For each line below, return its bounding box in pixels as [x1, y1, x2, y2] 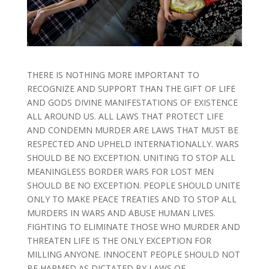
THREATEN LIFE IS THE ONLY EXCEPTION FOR [26, 235, 211, 246]
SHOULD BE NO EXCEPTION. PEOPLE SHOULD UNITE [26, 180, 240, 191]
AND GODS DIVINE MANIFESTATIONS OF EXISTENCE [26, 97, 238, 108]
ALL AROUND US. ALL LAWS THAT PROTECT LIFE [26, 110, 223, 122]
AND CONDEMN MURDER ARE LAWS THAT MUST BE [26, 124, 238, 136]
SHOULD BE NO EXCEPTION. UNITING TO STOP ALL [26, 152, 235, 163]
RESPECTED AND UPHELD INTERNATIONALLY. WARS [26, 138, 239, 150]
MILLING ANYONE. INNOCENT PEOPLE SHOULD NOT [26, 249, 240, 260]
